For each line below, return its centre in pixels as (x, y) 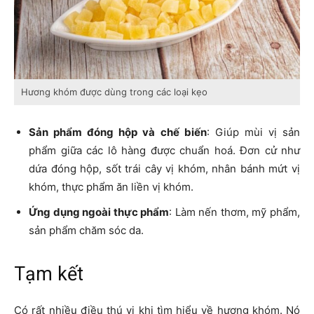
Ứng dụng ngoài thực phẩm (99, 212)
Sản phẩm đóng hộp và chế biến (118, 132)
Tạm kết (49, 274)
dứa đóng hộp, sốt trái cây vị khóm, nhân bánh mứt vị (164, 169)
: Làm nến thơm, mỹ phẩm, (235, 212)
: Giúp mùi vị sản (253, 132)
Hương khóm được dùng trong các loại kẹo (114, 92)
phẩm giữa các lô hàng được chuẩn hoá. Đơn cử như (164, 151)
